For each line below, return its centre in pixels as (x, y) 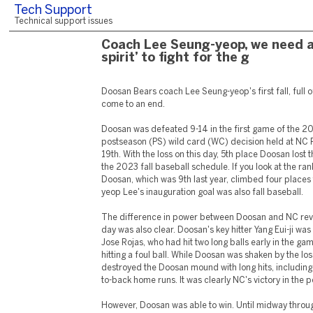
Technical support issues (63, 21)
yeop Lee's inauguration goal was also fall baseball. (202, 192)
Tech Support (53, 11)
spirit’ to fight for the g (175, 58)
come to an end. (133, 104)
